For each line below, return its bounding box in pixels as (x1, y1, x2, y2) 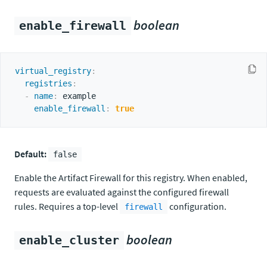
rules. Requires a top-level (14, 200, 120, 212)
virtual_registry (15, 66, 91, 76)
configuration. (167, 200, 226, 212)
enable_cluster (19, 234, 119, 247)
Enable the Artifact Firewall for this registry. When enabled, (14, 172, 247, 184)
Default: (14, 148, 46, 160)
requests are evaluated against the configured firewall (14, 186, 229, 198)
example (58, 91, 96, 101)
